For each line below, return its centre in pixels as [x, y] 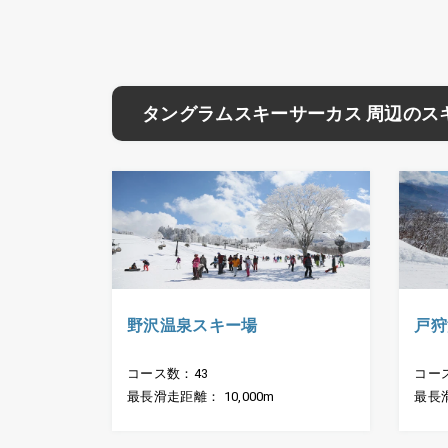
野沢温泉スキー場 [192, 326]
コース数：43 [168, 374]
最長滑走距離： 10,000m [201, 397]
